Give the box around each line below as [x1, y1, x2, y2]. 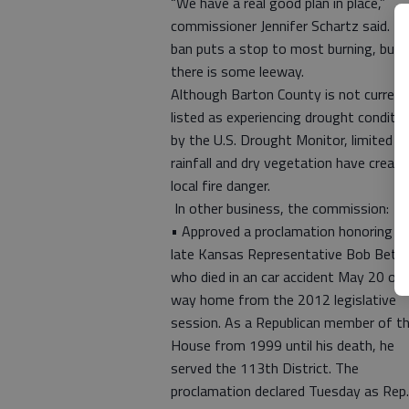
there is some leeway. [171, 60, 304, 82]
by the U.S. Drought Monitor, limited [171, 129, 393, 151]
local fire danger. [171, 174, 270, 196]
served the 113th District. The [171, 357, 359, 379]
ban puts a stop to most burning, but [171, 37, 401, 59]
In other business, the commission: [171, 197, 389, 219]
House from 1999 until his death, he [171, 334, 394, 356]
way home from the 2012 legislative [171, 288, 396, 310]
